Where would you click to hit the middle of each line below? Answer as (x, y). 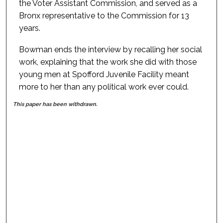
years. (29, 28)
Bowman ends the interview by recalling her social (110, 49)
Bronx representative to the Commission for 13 (104, 15)
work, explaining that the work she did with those (108, 62)
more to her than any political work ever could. (104, 87)
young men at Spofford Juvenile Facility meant (104, 74)
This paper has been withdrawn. (55, 104)
